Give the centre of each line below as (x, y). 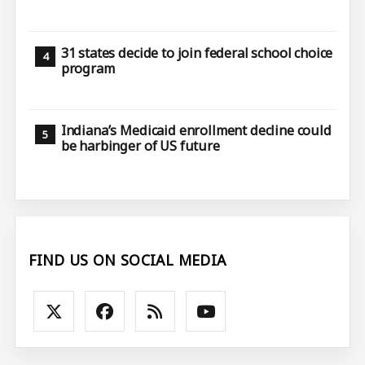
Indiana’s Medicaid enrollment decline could (196, 131)
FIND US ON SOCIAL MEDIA (128, 259)
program (88, 68)
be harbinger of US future (140, 146)
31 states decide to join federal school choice (197, 53)
